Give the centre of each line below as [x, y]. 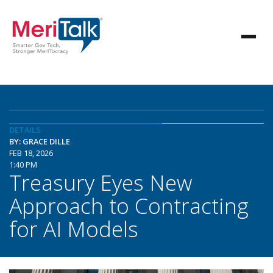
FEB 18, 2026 [31, 153]
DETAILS [25, 130]
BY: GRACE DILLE [40, 141]
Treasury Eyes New [101, 182]
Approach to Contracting [129, 205]
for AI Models [74, 229]
